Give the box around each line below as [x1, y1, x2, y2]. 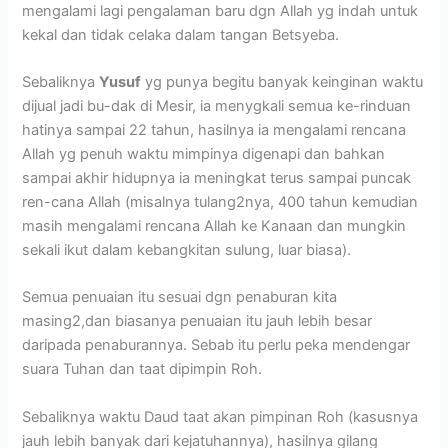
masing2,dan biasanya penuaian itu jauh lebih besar [22, 312, 373, 331]
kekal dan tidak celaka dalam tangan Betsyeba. [22, 25, 340, 44]
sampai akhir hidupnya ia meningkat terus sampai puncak [22, 168, 412, 187]
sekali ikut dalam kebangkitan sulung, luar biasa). [22, 240, 352, 259]
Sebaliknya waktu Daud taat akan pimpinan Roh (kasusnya [22, 407, 419, 426]
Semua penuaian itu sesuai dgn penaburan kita [22, 288, 338, 307]
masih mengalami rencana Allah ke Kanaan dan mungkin [22, 216, 407, 235]
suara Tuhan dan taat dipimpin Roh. [22, 360, 263, 379]
